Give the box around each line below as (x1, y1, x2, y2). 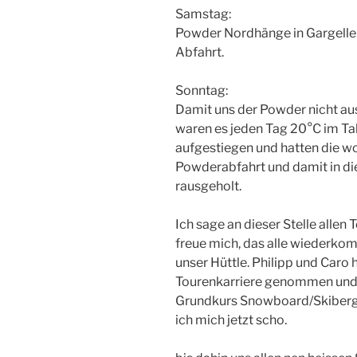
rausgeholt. (175, 178, 241, 194)
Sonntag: (175, 82, 228, 98)
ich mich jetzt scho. (175, 312, 287, 328)
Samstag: (175, 6, 231, 22)
